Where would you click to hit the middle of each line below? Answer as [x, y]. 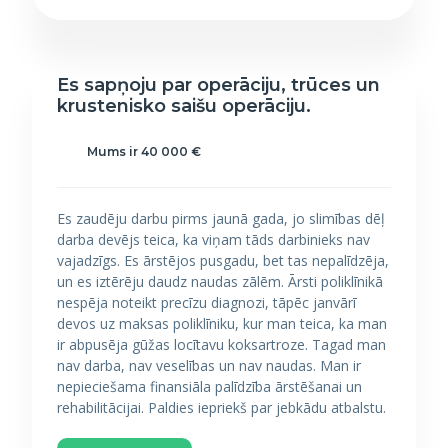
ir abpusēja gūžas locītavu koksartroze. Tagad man [221, 344]
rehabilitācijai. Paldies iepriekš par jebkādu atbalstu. [221, 407]
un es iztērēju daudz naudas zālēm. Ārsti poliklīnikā [220, 281]
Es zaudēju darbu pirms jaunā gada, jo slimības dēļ [221, 218]
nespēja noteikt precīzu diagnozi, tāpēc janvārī [206, 302]
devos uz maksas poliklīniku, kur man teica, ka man [222, 323]
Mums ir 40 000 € [144, 151]
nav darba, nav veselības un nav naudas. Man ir [209, 365]
